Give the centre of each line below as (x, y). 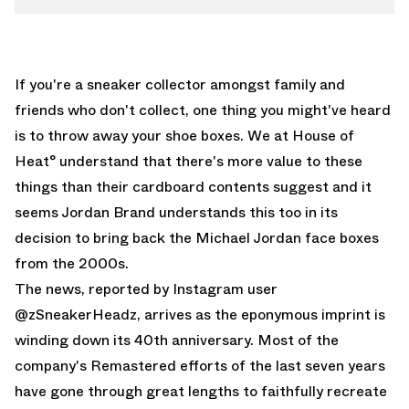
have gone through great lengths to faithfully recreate (201, 391)
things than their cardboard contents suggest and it (193, 186)
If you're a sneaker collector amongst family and (180, 84)
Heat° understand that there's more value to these (189, 161)
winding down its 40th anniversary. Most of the (177, 340)
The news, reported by (94, 288)
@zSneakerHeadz (76, 314)
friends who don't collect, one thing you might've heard (203, 110)
